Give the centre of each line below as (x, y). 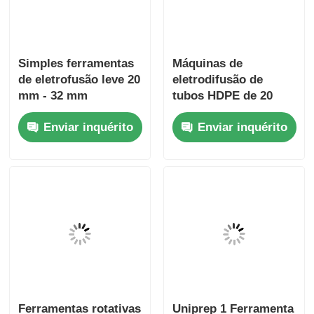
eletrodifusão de (217, 80)
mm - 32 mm (53, 96)
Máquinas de (207, 64)
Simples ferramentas (76, 64)
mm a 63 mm (208, 112)
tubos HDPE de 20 (222, 96)
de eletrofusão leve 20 (80, 80)
